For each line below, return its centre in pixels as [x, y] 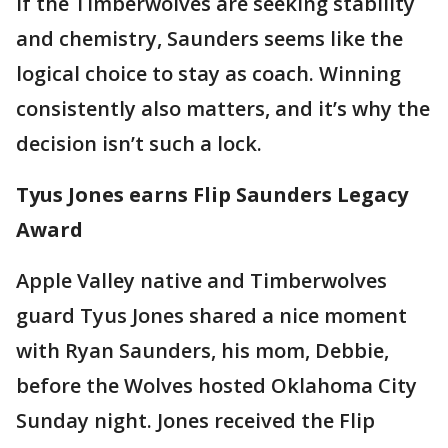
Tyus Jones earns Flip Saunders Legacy [212, 195]
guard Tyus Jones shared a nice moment [211, 316]
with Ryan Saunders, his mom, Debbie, [202, 351]
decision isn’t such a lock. [139, 144]
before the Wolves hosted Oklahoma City [216, 386]
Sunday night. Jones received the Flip [195, 421]
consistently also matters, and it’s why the [223, 109]
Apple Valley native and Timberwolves [201, 281]
